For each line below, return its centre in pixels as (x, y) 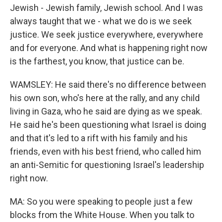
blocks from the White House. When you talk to (102, 215)
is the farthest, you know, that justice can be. (97, 61)
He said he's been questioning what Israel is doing (108, 125)
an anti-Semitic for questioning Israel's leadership (107, 165)
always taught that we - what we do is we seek (101, 21)
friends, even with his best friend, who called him (106, 151)
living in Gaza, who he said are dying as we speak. (106, 111)
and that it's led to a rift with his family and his (99, 138)
